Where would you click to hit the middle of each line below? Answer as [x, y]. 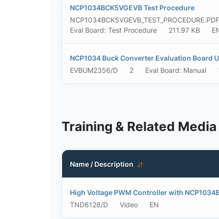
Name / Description [102, 164]
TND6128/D [89, 205]
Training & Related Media [139, 126]
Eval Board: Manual [176, 70]
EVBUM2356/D [94, 70]
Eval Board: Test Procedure [113, 30]
